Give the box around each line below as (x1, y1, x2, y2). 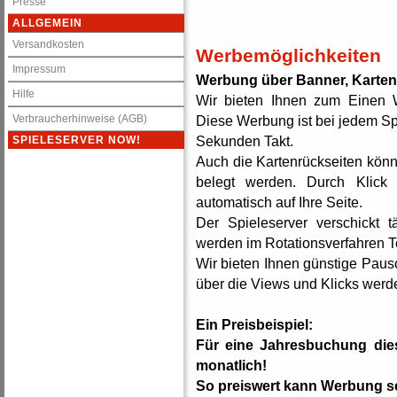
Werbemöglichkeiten (196, 45, 381, 66)
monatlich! (196, 357, 267, 373)
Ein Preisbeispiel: (196, 316, 313, 332)
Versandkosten (12, 38, 84, 51)
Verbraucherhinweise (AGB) (12, 113, 147, 125)
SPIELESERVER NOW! (12, 134, 141, 146)
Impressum (12, 63, 66, 75)
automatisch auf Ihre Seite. (196, 194, 362, 210)
